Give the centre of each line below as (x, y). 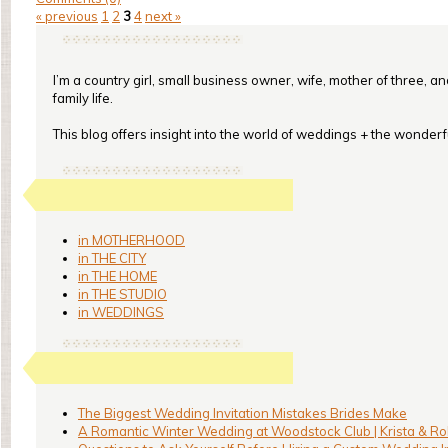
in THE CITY (112, 258)
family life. (83, 98)
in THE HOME (117, 276)
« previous (67, 16)
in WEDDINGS (121, 312)
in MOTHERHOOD (131, 240)
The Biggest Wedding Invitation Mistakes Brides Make (242, 413)
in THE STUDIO (122, 294)
